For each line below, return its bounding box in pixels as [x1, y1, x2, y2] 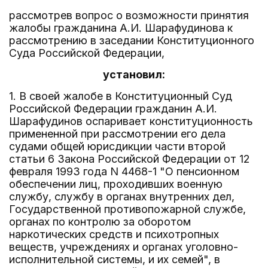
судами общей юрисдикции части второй [9, 140, 226, 153]
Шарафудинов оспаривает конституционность [9, 115, 253, 127]
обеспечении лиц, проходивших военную [9, 178, 223, 190]
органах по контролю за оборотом [9, 215, 191, 228]
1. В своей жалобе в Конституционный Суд [9, 90, 232, 102]
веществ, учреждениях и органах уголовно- [9, 240, 238, 253]
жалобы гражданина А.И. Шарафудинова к [9, 22, 233, 34]
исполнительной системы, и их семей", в [9, 253, 220, 266]
